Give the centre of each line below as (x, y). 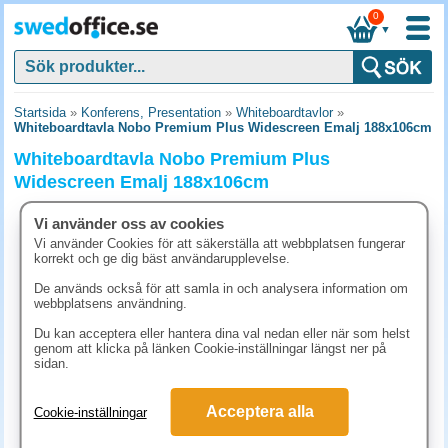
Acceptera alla (259, 411)
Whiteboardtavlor (284, 112)
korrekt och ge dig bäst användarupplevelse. (161, 258)
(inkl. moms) (278, 440)
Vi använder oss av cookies (128, 223)
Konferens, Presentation (151, 112)
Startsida (40, 112)
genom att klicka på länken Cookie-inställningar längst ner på (209, 348)
